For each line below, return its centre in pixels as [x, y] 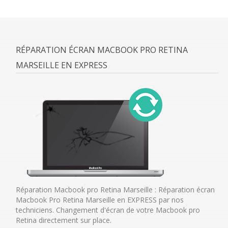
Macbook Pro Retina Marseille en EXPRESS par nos [99, 199]
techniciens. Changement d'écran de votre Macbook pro [108, 210]
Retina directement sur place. [63, 220]
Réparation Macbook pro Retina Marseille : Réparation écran [115, 189]
